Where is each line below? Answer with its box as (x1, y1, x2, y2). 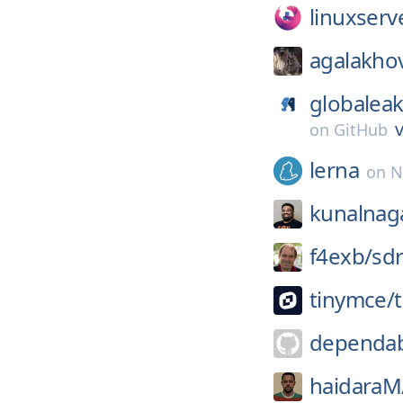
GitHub (334, 119, 388, 140)
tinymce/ (309, 284, 395, 314)
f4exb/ (309, 241, 372, 271)
